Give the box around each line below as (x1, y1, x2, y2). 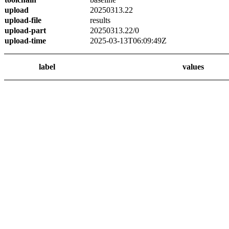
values (182, 62, 204, 71)
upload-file (5, 16, 41, 25)
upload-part (5, 26, 46, 35)
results (90, 16, 110, 25)
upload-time (5, 36, 46, 45)
